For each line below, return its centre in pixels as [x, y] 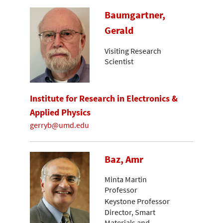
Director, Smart [130, 212]
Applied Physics [60, 112]
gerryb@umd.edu [59, 125]
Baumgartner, [135, 15]
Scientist [119, 61]
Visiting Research [133, 51]
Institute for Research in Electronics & [104, 98]
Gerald [119, 31]
